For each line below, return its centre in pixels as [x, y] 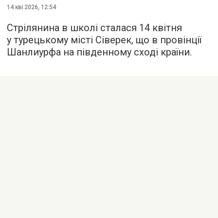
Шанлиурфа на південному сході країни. [99, 52]
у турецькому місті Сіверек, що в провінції [104, 40]
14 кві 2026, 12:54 [31, 7]
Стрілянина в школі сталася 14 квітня [94, 27]
